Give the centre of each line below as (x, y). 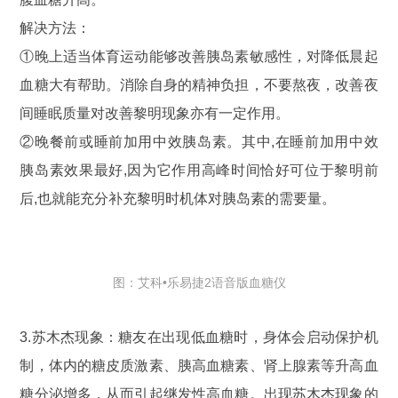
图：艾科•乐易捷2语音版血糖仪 (199, 282)
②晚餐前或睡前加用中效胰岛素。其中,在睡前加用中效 (199, 141)
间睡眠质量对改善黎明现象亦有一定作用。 (155, 113)
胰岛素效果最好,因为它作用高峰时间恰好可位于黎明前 (199, 170)
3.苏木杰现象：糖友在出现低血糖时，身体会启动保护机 (199, 337)
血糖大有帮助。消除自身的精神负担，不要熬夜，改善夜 (199, 84)
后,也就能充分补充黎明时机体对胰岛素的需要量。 (178, 198)
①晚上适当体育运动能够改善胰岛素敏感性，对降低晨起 (199, 56)
